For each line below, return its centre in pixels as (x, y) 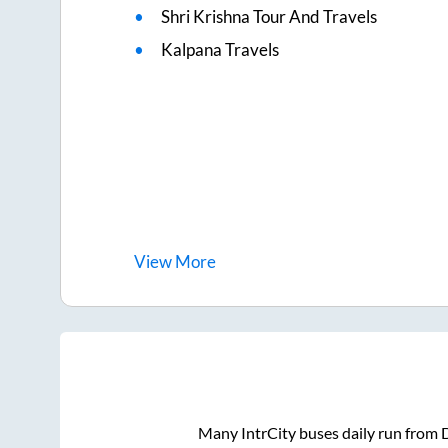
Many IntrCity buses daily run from (319, 432)
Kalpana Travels (220, 50)
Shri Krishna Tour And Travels (269, 17)
